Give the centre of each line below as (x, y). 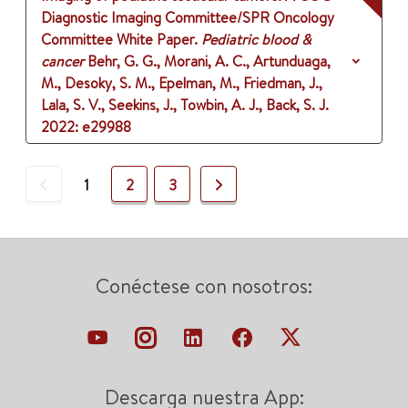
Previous (74, 184)
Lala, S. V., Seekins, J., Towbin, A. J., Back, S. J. (185, 105)
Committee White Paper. (119, 40)
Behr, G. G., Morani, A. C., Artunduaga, (209, 61)
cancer (62, 61)
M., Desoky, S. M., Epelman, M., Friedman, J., (182, 83)
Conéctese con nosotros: (204, 286)
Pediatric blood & (256, 40)
